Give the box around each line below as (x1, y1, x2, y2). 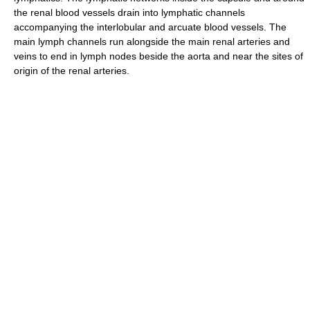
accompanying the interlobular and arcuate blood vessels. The (14, 21, 286, 33)
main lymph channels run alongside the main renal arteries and (14, 36, 290, 47)
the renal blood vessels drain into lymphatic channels (14, 7, 245, 18)
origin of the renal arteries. (14, 65, 129, 76)
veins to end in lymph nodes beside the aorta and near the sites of (14, 51, 303, 62)
